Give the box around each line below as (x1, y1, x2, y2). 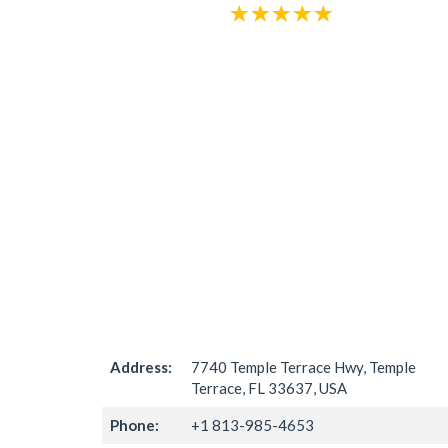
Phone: (110, 416, 159, 434)
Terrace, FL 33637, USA (191, 379, 347, 397)
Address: (110, 358, 172, 376)
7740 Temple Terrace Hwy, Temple (191, 358, 416, 376)
